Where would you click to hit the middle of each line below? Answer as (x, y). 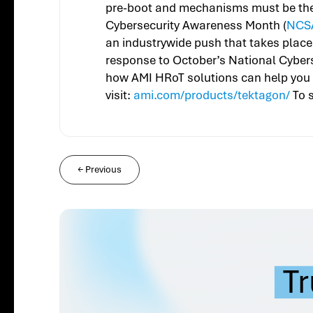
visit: (120, 95)
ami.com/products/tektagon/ (212, 95)
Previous (104, 170)
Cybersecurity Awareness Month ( (196, 26)
